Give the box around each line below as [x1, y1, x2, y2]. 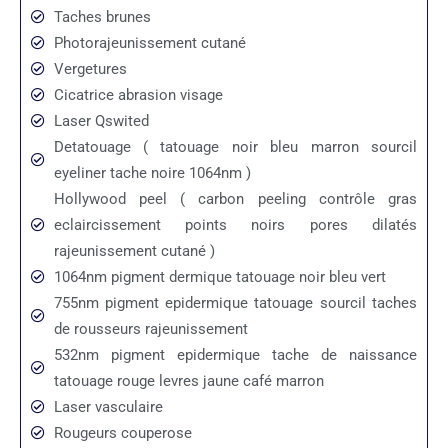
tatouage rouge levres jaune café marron [53, 372, 324, 391]
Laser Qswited [53, 112, 149, 131]
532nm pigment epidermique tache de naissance [53, 346, 417, 365]
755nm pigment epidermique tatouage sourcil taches [53, 294, 417, 313]
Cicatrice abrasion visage [53, 86, 223, 105]
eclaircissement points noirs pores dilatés [53, 216, 417, 235]
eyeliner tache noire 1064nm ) [53, 164, 251, 183]
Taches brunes [53, 8, 151, 27]
